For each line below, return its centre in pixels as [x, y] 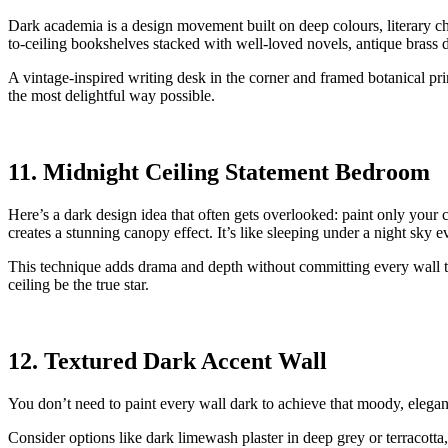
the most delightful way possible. [111, 95]
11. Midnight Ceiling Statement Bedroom [219, 171]
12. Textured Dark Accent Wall [167, 360]
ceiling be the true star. [78, 284]
